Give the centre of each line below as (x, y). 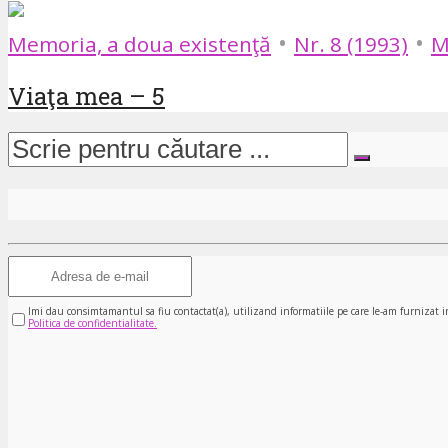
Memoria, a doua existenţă (139, 43)
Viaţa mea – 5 (86, 95)
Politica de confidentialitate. (92, 322)
